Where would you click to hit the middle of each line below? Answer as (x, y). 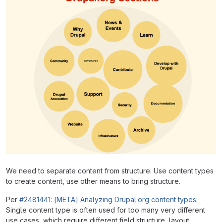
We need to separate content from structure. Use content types (110, 171)
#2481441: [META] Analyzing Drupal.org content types (108, 200)
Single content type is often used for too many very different (106, 210)
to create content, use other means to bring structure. (93, 181)
